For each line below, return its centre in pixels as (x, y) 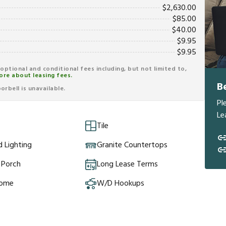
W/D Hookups (121, 184)
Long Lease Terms (127, 165)
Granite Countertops (132, 146)
